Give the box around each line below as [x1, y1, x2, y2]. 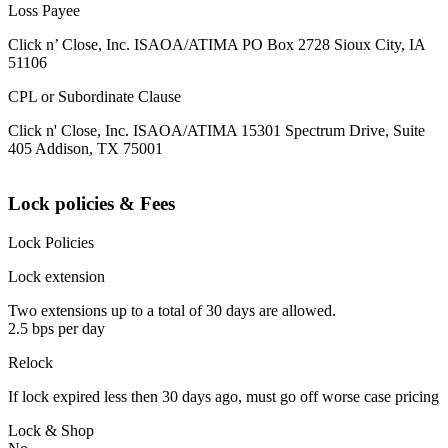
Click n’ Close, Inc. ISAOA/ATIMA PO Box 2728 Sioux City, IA [8, 36, 425, 54]
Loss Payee [8, 2, 80, 20]
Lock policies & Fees [8, 193, 175, 215]
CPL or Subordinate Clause [8, 88, 181, 106]
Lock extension [8, 267, 105, 285]
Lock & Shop [8, 421, 94, 439]
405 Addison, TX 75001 [8, 140, 163, 158]
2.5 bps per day [8, 319, 105, 337]
